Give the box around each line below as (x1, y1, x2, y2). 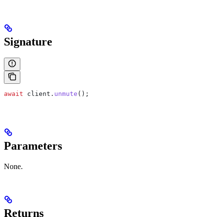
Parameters (4, 139, 62, 153)
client (23, 90, 50, 98)
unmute (54, 90, 77, 98)
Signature (4, 35, 52, 48)
